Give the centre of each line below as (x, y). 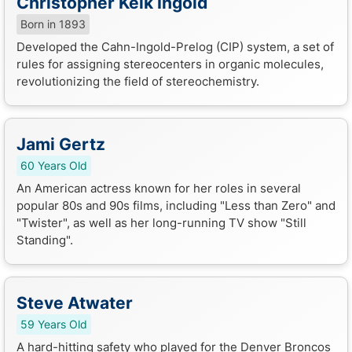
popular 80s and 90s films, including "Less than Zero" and (176, 205)
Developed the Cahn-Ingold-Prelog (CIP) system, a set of (175, 46)
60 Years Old (54, 165)
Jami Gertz (61, 144)
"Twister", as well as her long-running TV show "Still (161, 222)
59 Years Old (54, 324)
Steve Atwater (75, 302)
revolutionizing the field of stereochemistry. (138, 81)
